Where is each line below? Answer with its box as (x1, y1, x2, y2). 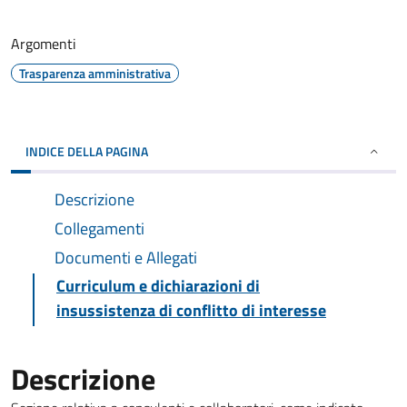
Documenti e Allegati (55, 245, 197, 270)
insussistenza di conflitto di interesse (56, 298, 326, 323)
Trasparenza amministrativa (19, 64, 171, 83)
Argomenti (11, 33, 76, 55)
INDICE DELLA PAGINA (25, 142, 148, 161)
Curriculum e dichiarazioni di (56, 273, 260, 298)
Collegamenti (55, 216, 144, 241)
